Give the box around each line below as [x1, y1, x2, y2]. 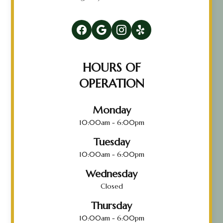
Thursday [91, 199, 132, 212]
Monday [92, 104, 131, 116]
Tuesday [93, 135, 130, 148]
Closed [100, 181, 123, 191]
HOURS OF [83, 60, 140, 75]
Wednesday [86, 167, 137, 180]
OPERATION [79, 76, 144, 91]
